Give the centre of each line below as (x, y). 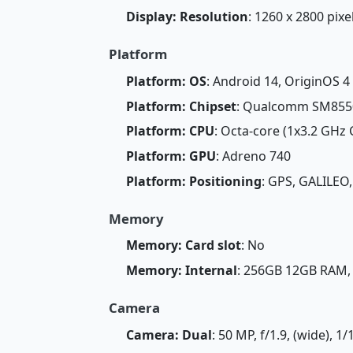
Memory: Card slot (183, 245)
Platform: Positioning (193, 181)
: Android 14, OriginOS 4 (278, 81)
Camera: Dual (169, 334)
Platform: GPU (171, 156)
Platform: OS (166, 81)
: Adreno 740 (253, 156)
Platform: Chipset (181, 106)
